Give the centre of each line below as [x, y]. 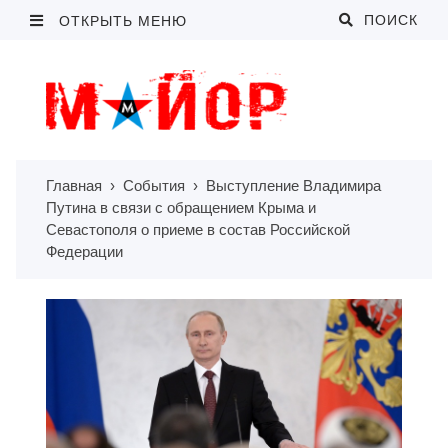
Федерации [84, 251]
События [154, 185]
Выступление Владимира [293, 185]
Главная [74, 185]
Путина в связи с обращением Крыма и [181, 207]
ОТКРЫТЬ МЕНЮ [120, 21]
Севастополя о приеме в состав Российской [198, 229]
